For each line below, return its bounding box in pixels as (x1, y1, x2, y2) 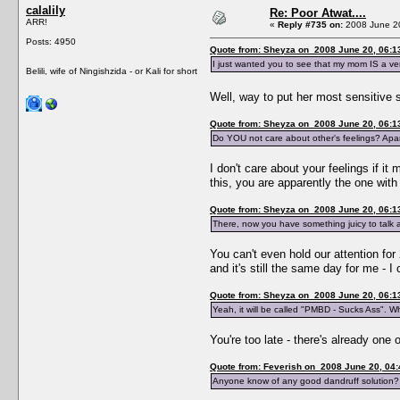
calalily (26, 3, 65, 17)
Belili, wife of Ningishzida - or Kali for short (26, 65, 197, 76)
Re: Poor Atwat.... (270, 5, 366, 20)
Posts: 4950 (26, 36, 76, 46)
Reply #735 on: (278, 19, 343, 29)
